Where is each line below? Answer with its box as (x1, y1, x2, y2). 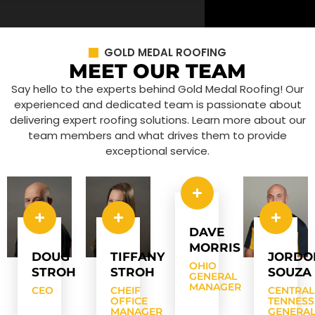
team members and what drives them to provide (28, 128, 287, 143)
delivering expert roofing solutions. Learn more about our (9, 112, 306, 128)
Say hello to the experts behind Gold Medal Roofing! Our (11, 82, 304, 97)
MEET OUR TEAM (69, 59, 246, 84)
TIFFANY (110, 250, 165, 264)
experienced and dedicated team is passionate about (13, 97, 302, 112)
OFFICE (110, 295, 148, 308)
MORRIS (189, 240, 240, 255)
